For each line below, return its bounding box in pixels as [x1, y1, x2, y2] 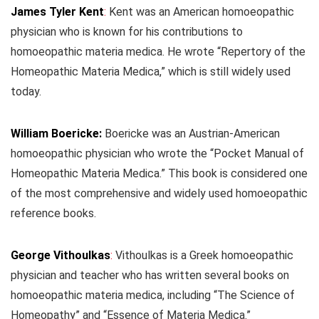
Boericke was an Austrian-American [102, 127, 280, 141]
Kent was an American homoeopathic [106, 5, 294, 19]
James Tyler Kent [11, 5, 104, 19]
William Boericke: [11, 127, 102, 141]
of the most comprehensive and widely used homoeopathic [11, 187, 308, 201]
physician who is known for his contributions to [11, 25, 243, 39]
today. [11, 85, 41, 99]
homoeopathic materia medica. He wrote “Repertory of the [11, 45, 305, 59]
